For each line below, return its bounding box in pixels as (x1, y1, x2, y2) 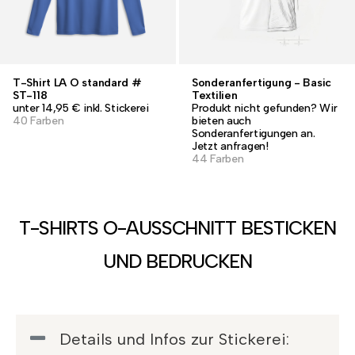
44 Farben (192, 152, 244, 166)
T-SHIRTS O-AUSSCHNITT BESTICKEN (19, 216, 336, 239)
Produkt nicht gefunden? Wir (192, 101, 338, 115)
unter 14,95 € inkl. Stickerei (13, 101, 149, 115)
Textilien (192, 89, 238, 102)
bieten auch (192, 114, 251, 128)
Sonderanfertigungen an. (192, 127, 315, 140)
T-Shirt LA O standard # (13, 76, 142, 90)
